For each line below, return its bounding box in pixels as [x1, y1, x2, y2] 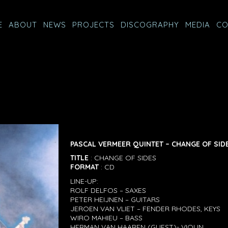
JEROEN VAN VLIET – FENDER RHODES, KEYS [70, 204, 221, 213]
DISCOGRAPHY [121, 20, 179, 30]
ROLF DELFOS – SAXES [70, 185, 147, 195]
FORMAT [70, 162, 99, 172]
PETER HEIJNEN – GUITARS [70, 194, 160, 204]
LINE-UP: [70, 176, 99, 186]
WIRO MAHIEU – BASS [70, 213, 143, 222]
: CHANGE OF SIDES [89, 153, 157, 163]
